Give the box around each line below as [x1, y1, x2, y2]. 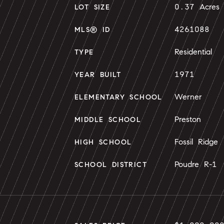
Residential [174, 47, 212, 56]
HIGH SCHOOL [74, 138, 132, 146]
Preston [174, 114, 201, 124]
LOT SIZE [74, 3, 110, 11]
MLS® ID [74, 25, 110, 34]
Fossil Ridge [174, 137, 218, 146]
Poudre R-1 [174, 159, 217, 169]
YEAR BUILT [74, 70, 121, 79]
